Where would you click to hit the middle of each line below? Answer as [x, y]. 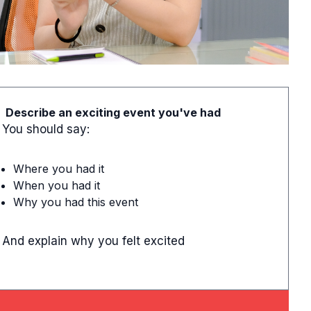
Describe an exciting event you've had [113, 112]
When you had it [57, 185]
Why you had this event [76, 202]
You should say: [46, 129]
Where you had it [59, 168]
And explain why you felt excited [93, 241]
